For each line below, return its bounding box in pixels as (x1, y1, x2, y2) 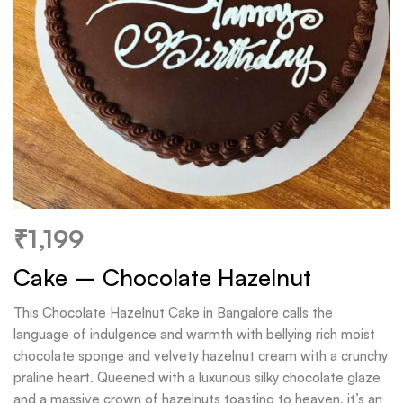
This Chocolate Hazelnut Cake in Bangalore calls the (13, 304, 333, 321)
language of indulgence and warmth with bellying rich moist (13, 326, 375, 343)
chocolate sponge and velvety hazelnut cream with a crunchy (13, 347, 388, 364)
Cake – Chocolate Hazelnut (13, 263, 311, 291)
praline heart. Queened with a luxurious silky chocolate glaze (13, 369, 381, 386)
